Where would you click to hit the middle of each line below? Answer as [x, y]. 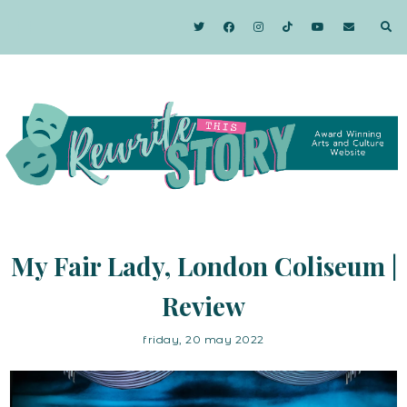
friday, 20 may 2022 [203, 340]
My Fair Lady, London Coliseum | [203, 266]
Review [203, 306]
